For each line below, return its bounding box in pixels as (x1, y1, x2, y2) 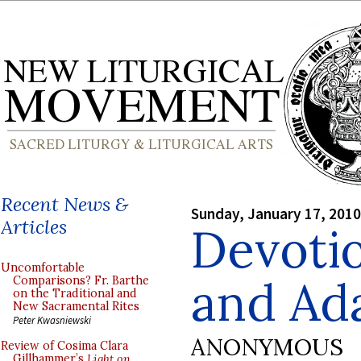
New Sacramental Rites (13, 299, 139, 313)
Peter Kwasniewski (13, 313, 91, 326)
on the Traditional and (13, 286, 137, 301)
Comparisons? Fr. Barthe (13, 273, 149, 288)
